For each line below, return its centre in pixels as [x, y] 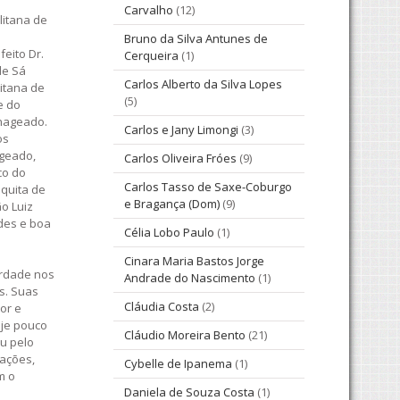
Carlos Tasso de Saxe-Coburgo [208, 187]
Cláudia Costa [162, 307]
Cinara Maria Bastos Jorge [194, 261]
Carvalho [149, 10]
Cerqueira [151, 56]
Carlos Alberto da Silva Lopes [203, 84]
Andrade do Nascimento [190, 278]
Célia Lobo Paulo [169, 233]
